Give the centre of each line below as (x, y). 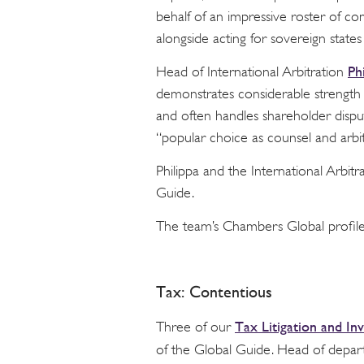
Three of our (195, 327)
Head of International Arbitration (252, 72)
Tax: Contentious (214, 292)
